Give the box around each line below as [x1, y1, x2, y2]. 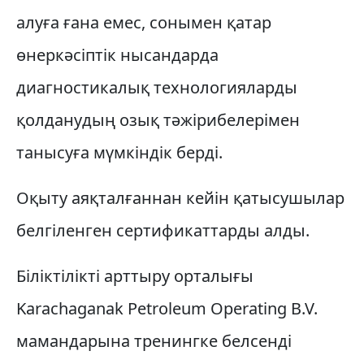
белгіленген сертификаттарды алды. [16, 219, 310, 241]
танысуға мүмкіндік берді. [16, 141, 223, 163]
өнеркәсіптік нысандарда [16, 44, 219, 66]
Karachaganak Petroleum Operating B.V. [16, 297, 318, 319]
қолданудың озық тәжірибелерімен [16, 109, 300, 131]
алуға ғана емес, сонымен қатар [16, 11, 271, 33]
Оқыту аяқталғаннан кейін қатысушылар [16, 187, 344, 209]
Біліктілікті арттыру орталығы [16, 265, 253, 287]
